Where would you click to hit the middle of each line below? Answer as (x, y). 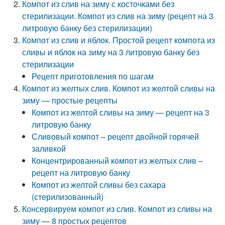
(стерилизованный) (68, 197)
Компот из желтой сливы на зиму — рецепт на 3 (121, 112)
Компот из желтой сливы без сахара (99, 185)
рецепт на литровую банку (81, 173)
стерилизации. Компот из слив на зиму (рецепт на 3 (118, 16)
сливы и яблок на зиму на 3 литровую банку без (111, 52)
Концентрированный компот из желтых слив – (118, 160)
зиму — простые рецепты (70, 100)
